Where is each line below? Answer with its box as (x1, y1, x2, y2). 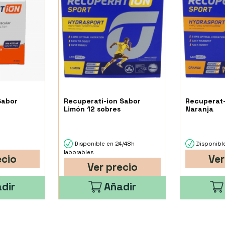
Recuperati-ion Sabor (64, 96, 141, 105)
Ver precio (87, 160, 138, 174)
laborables (64, 149, 94, 156)
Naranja (185, 104, 213, 114)
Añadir (104, 179, 137, 193)
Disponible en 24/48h (73, 140, 135, 147)
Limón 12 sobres (64, 104, 121, 114)
